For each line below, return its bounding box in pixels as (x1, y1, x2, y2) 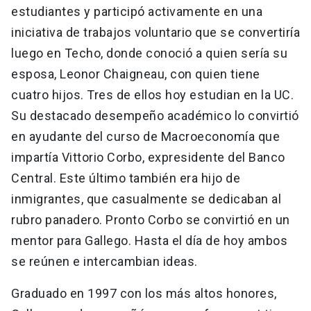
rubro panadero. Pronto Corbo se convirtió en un (11, 212, 290, 228)
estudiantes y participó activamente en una (11, 4, 262, 19)
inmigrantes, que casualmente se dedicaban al (11, 192, 281, 207)
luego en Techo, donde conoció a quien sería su (11, 46, 287, 61)
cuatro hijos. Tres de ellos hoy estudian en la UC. (11, 87, 294, 103)
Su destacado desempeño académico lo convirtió (11, 108, 299, 124)
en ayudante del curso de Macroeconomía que (11, 129, 280, 144)
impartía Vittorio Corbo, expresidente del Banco (11, 150, 285, 165)
